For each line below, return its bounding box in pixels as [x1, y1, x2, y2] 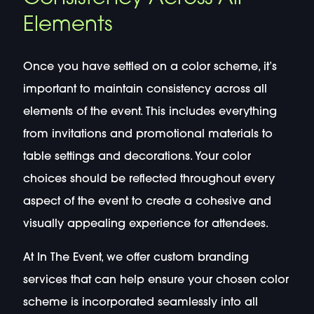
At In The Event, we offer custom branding [22, 252, 249, 264]
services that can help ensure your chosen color [22, 274, 289, 286]
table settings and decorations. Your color [22, 151, 251, 163]
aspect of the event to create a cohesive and [22, 196, 271, 207]
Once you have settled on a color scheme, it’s [22, 61, 277, 73]
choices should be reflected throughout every [22, 173, 275, 185]
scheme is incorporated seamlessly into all [22, 296, 258, 308]
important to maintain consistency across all [22, 83, 267, 95]
